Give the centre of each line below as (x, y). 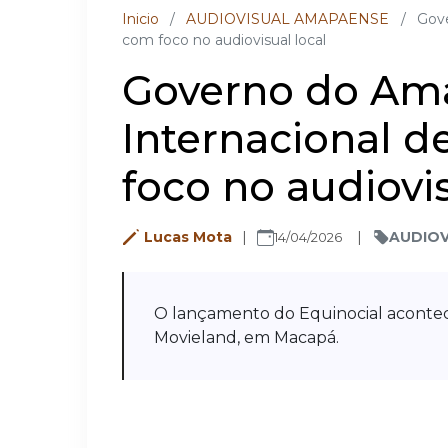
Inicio (140, 19)
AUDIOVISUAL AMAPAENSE (288, 19)
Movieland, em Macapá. (246, 337)
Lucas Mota (188, 237)
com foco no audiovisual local (224, 40)
